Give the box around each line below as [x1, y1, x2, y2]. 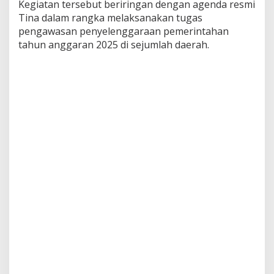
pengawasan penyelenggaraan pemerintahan [18, 24, 229, 38]
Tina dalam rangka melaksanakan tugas [18, 10, 202, 24]
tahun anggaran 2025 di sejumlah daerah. [18, 37, 209, 51]
